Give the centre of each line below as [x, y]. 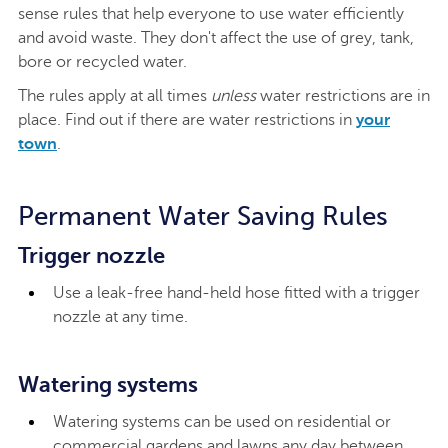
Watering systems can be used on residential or [222, 422]
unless [233, 96]
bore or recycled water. [102, 62]
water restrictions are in [343, 96]
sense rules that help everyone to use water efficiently [211, 14]
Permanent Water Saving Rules [203, 217]
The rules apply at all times [114, 96]
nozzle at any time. [120, 317]
